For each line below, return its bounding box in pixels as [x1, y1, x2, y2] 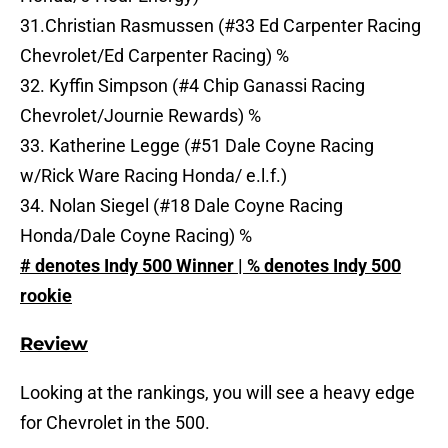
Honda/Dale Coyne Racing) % [20, 225, 252, 247]
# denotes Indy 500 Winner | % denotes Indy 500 [20, 255, 401, 277]
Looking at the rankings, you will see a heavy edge [20, 382, 415, 404]
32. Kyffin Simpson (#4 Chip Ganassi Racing [20, 75, 365, 97]
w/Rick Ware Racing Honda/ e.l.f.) [20, 165, 287, 187]
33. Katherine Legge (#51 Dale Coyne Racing [20, 135, 374, 157]
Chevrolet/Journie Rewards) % [20, 105, 261, 127]
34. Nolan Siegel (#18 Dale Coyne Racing [20, 195, 343, 217]
